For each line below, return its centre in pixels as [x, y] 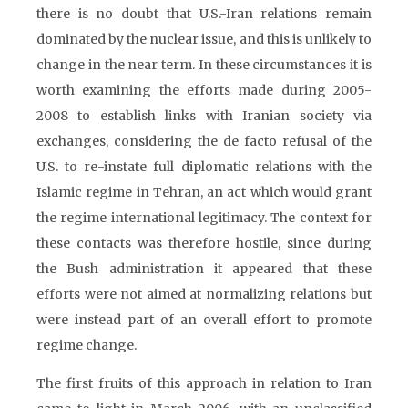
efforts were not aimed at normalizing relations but [204, 294]
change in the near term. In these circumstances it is [204, 65]
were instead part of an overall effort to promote [204, 320]
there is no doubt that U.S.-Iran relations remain [204, 14]
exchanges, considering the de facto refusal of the [204, 141]
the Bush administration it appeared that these [204, 269]
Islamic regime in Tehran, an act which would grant [204, 192]
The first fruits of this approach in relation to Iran [204, 383]
